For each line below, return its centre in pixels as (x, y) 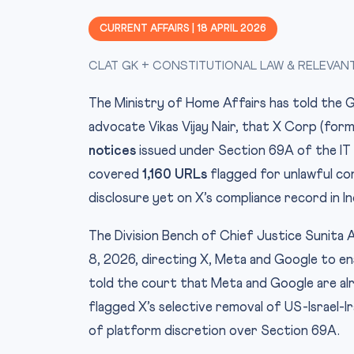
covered (115, 175)
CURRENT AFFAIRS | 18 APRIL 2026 (183, 29)
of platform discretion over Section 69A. (214, 331)
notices (112, 151)
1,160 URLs (175, 175)
